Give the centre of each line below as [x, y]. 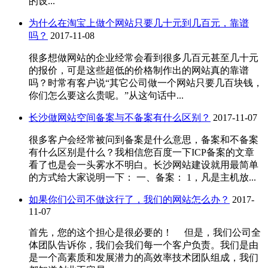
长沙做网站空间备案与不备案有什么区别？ [120, 118]
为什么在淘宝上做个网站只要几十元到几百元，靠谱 [139, 23]
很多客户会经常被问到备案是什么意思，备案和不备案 [144, 140]
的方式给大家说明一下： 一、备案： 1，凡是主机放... [142, 178]
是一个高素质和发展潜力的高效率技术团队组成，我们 [144, 258]
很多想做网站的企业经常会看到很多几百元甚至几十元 [144, 58]
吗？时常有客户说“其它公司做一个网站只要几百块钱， [146, 83]
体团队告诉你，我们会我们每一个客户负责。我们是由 [144, 245]
